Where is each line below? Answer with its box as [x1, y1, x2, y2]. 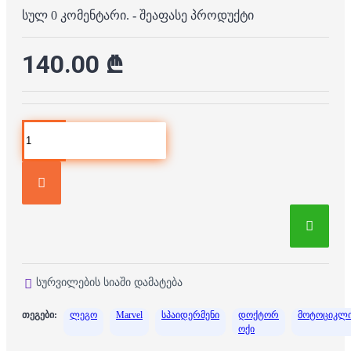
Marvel [116, 309, 143, 320]
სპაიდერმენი [161, 309, 219, 320]
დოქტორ [238, 309, 279, 320]
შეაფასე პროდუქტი [139, 8, 254, 22]
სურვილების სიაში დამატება [36, 276, 183, 288]
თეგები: [22, 309, 57, 320]
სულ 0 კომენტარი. [22, 8, 129, 22]
